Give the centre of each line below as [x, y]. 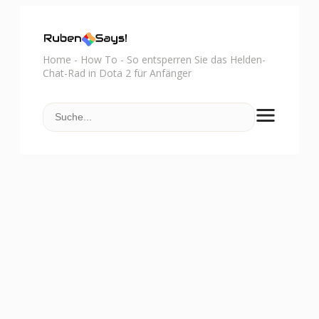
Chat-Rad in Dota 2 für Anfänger [117, 73]
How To [99, 59]
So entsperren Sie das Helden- [196, 59]
